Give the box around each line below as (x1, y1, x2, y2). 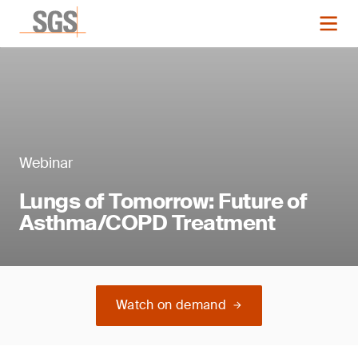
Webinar (19, 153, 73, 173)
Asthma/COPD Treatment (19, 209, 276, 237)
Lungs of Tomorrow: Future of (19, 188, 308, 215)
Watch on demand (116, 296, 226, 313)
